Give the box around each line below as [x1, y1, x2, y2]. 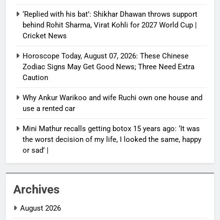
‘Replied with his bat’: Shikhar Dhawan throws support [23, 9, 197, 19]
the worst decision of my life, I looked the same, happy [23, 135, 201, 144]
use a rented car [23, 104, 75, 113]
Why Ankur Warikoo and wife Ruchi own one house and [23, 93, 202, 102]
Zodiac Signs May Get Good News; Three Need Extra [23, 62, 194, 71]
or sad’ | [23, 145, 49, 155]
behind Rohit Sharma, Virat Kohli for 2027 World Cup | [23, 20, 197, 29]
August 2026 [20, 203, 61, 213]
